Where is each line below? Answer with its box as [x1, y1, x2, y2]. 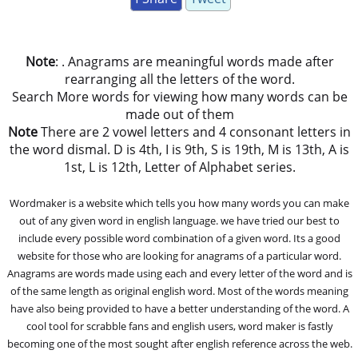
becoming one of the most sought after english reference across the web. [6, 336, 352, 351]
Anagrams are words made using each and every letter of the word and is [6, 265, 352, 280]
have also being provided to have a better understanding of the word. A [10, 300, 349, 316]
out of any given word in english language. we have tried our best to [19, 213, 340, 228]
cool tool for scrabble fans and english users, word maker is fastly [26, 318, 333, 333]
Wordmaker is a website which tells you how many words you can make [10, 195, 350, 210]
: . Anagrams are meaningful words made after [54, 52, 334, 70]
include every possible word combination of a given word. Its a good [18, 230, 341, 245]
